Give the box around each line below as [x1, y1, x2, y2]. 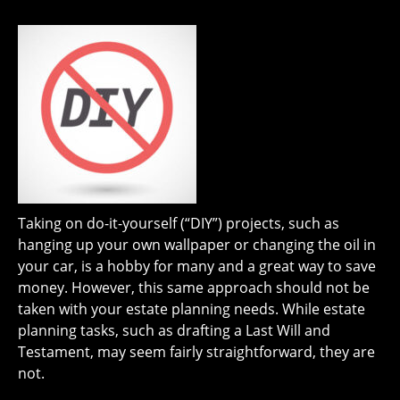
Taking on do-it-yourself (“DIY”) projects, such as [18, 213, 339, 233]
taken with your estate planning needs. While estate [18, 299, 365, 319]
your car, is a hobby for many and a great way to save [18, 256, 376, 276]
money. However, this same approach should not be [18, 278, 370, 297]
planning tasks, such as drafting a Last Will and [18, 321, 330, 340]
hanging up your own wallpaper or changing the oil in [18, 235, 376, 254]
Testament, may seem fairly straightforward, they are [18, 342, 375, 362]
